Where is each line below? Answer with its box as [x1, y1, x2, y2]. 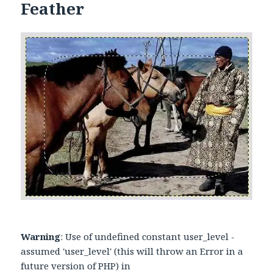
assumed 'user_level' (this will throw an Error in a [21, 245, 244, 258]
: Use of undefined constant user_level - [60, 230, 235, 243]
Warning [21, 230, 61, 243]
